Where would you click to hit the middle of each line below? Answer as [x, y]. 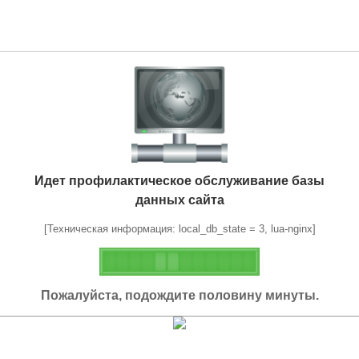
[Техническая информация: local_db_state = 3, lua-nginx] [179, 228]
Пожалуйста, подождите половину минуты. [179, 295]
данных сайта [179, 200]
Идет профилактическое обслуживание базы [179, 180]
